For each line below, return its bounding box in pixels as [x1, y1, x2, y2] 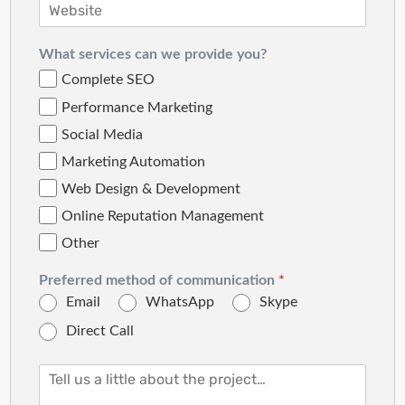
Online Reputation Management [61, 209, 264, 224]
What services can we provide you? [38, 47, 267, 62]
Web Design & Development [61, 181, 240, 196]
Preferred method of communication [38, 273, 278, 288]
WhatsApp [145, 295, 214, 310]
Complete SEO [61, 72, 155, 88]
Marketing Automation [61, 154, 205, 169]
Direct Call [65, 324, 134, 339]
